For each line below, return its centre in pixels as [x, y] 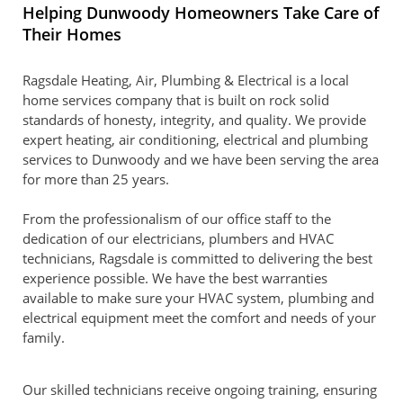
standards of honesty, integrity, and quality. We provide [194, 120]
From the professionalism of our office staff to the [177, 219]
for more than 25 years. [96, 179]
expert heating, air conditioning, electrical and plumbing [195, 139]
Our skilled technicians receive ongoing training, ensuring [200, 390]
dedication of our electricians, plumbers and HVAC [178, 238]
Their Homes [72, 34]
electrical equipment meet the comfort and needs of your [199, 318]
